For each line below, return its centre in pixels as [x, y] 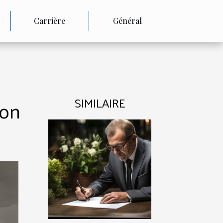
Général [128, 21]
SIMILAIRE [100, 103]
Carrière [50, 21]
